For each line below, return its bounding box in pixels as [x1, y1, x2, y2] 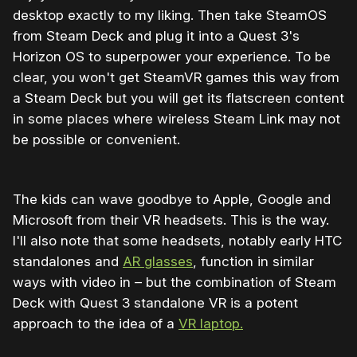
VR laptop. [178, 315, 243, 331]
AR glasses [123, 253, 193, 269]
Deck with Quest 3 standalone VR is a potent [13, 294, 298, 311]
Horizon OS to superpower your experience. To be [13, 48, 331, 65]
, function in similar [193, 253, 314, 269]
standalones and [13, 253, 123, 269]
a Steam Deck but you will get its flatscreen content [13, 89, 344, 106]
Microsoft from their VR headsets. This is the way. [13, 211, 329, 228]
